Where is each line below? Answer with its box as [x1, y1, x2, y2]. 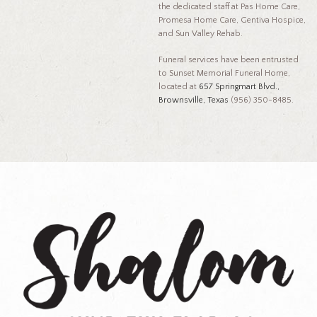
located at [158, 81, 199, 91]
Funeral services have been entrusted [158, 54, 299, 64]
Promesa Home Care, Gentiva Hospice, [158, 15, 306, 25]
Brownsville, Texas [158, 95, 229, 105]
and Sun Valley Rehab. [158, 28, 245, 38]
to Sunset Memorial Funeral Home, [158, 68, 290, 78]
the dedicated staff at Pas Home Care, [158, 1, 300, 11]
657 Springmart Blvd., [199, 81, 279, 91]
